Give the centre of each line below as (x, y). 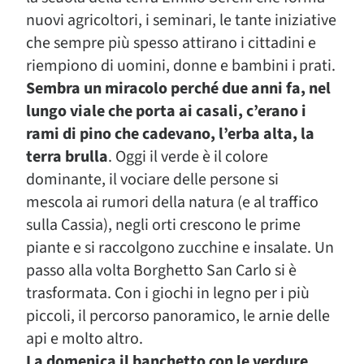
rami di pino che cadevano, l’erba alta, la (170, 134)
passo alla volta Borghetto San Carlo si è (161, 271)
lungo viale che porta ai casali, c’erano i (166, 111)
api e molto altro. (84, 339)
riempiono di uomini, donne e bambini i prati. (181, 66)
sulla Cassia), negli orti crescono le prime (163, 225)
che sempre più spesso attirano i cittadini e (171, 43)
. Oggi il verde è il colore (188, 157)
